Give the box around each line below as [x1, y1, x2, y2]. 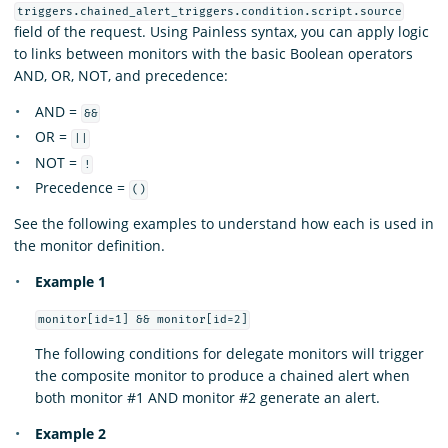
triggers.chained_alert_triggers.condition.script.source [16, 4, 402, 18]
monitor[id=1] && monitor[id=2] [37, 313, 248, 327]
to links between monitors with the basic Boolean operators [14, 43, 413, 63]
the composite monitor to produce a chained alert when [35, 366, 410, 386]
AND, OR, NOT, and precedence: [14, 65, 228, 85]
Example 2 [35, 424, 106, 444]
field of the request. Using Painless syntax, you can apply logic [14, 21, 429, 41]
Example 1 [35, 272, 106, 292]
